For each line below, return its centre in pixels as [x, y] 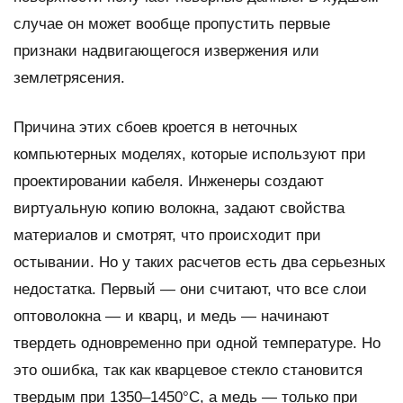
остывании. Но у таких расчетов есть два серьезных [200, 262]
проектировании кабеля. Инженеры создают [169, 181]
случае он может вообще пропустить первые [172, 23]
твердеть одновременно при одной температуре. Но [197, 343]
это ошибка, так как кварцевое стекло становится [188, 370]
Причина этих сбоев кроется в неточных [156, 127]
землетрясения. [69, 77]
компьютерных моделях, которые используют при [190, 154]
